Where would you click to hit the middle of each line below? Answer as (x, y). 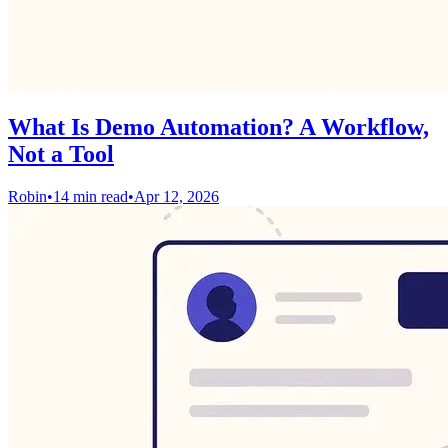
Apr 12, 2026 (176, 197)
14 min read (90, 197)
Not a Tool (61, 154)
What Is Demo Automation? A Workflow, (218, 127)
